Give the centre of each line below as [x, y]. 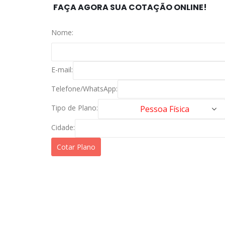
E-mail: [62, 70]
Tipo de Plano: [75, 108]
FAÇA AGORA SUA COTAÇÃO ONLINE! [130, 8]
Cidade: [63, 127]
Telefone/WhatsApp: [84, 88]
